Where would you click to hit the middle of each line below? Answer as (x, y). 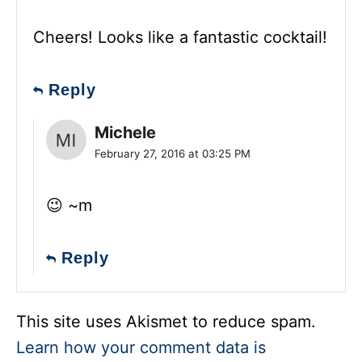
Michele (125, 132)
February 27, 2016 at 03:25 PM (173, 153)
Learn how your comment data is (141, 347)
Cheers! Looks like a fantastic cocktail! (180, 37)
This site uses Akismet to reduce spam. (166, 321)
